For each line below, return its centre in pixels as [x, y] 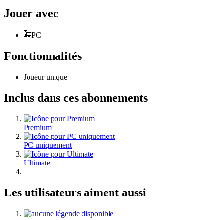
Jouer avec [31, 14]
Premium [38, 127]
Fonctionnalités [43, 56]
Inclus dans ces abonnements [76, 97]
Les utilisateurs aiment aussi [75, 192]
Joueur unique [45, 77]
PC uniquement [48, 145]
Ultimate [37, 163]
